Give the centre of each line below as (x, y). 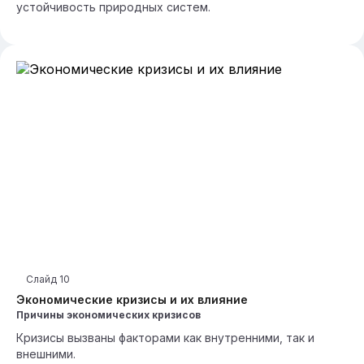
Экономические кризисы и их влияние (132, 299)
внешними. (46, 354)
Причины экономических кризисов (108, 315)
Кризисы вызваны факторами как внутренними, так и (165, 338)
